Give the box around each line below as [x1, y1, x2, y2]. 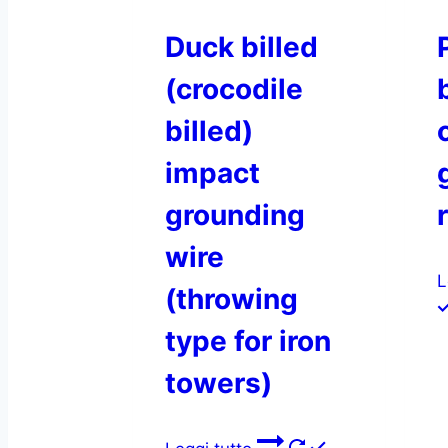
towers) [165, 365, 272, 400]
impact [165, 155, 260, 190]
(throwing [165, 281, 298, 316]
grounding [165, 197, 305, 232]
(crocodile [165, 71, 303, 106]
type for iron [165, 323, 331, 358]
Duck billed [165, 29, 318, 64]
